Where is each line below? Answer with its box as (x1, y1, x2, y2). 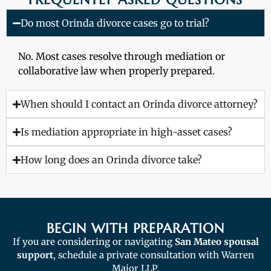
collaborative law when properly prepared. (18, 65, 215, 77)
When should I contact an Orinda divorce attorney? (21, 98, 258, 111)
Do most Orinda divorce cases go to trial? (21, 17, 210, 30)
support (17, 249, 53, 261)
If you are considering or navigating (12, 236, 172, 248)
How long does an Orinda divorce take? (21, 154, 203, 166)
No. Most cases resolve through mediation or (18, 50, 225, 63)
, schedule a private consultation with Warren (53, 249, 254, 261)
